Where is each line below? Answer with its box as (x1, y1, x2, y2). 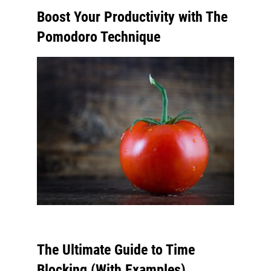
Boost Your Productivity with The (37, 8, 228, 25)
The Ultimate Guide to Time (37, 241, 195, 258)
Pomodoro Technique (37, 28, 161, 45)
